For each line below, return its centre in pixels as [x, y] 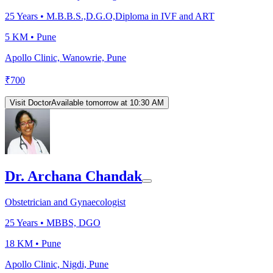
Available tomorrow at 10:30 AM [108, 102]
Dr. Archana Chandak [73, 176]
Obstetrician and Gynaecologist [65, 202]
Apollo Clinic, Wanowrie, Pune [66, 57]
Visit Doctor [30, 102]
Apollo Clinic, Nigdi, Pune [57, 264]
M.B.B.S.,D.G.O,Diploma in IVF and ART [130, 16]
